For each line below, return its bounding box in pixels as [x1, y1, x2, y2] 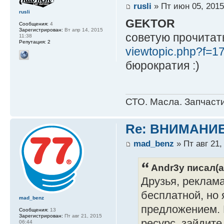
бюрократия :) [125, 59, 199, 72]
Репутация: [19, 38, 46, 44]
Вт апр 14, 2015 [63, 26, 103, 32]
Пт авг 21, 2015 [63, 212, 102, 218]
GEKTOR [125, 17, 175, 30]
